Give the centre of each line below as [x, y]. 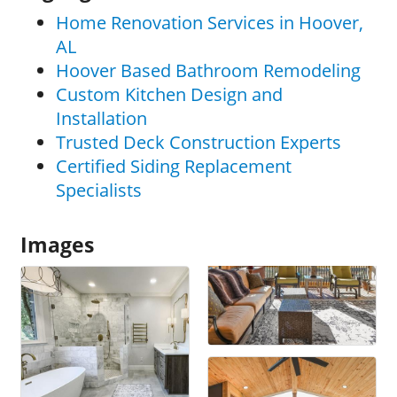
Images [57, 245]
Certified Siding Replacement [174, 167]
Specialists [99, 191]
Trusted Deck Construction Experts [198, 143]
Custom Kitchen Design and [169, 95]
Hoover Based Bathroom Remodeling [208, 71]
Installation [101, 119]
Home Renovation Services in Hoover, [210, 23]
